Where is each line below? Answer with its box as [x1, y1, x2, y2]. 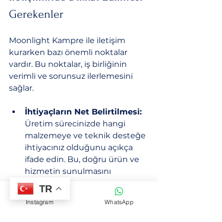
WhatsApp [105, 198, 133, 206]
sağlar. [9, 83, 34, 93]
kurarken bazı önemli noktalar [9, 47, 129, 57]
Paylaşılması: [25, 202, 80, 212]
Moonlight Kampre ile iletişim [9, 35, 127, 45]
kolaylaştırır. [25, 178, 71, 188]
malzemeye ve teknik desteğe [25, 130, 148, 140]
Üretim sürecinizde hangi [25, 118, 127, 128]
